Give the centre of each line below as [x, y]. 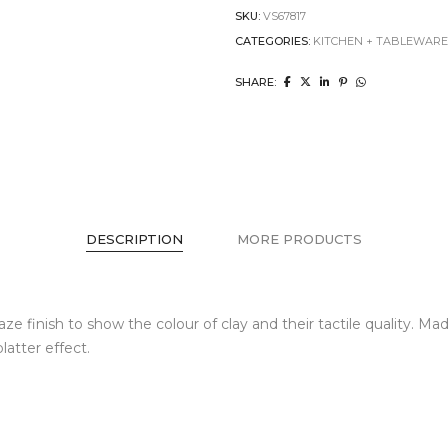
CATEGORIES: [274, 41]
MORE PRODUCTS [299, 239]
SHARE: [256, 82]
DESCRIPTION [134, 239]
